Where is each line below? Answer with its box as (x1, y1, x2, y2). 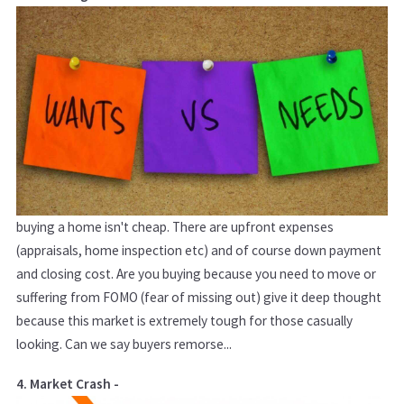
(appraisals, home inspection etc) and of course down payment (16, 241, 381, 259)
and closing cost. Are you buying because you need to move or (16, 264, 376, 282)
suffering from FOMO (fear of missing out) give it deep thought (16, 288, 381, 306)
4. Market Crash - (16, 374, 119, 392)
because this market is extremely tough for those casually (16, 311, 353, 329)
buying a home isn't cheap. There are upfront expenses (16, 217, 334, 235)
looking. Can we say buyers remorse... (16, 335, 232, 353)
